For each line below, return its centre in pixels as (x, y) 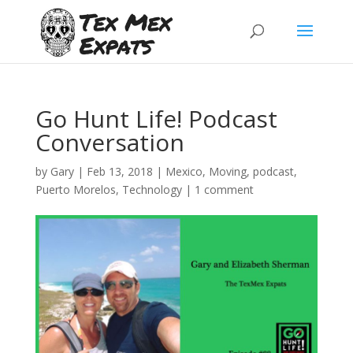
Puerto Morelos (75, 190)
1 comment (224, 190)
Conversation (110, 142)
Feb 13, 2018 (119, 171)
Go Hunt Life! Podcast (156, 119)
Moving (227, 171)
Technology (152, 190)
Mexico (184, 171)
